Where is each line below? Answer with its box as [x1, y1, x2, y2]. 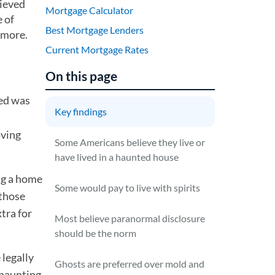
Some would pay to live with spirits [55, 182, 201, 193]
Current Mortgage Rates [45, 44, 149, 55]
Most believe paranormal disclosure [55, 212, 206, 224]
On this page [45, 68, 118, 83]
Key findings [55, 106, 107, 117]
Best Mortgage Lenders [45, 24, 144, 36]
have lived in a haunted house [55, 151, 179, 163]
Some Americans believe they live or [55, 136, 206, 148]
